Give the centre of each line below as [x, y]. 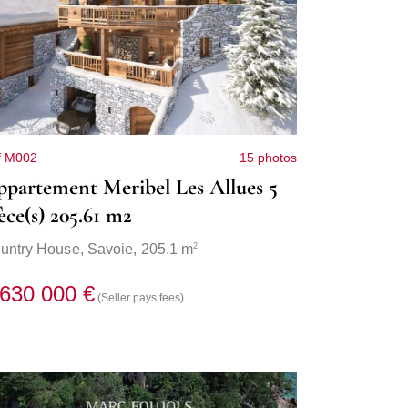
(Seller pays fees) [141, 298]
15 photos [268, 158]
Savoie [110, 250]
